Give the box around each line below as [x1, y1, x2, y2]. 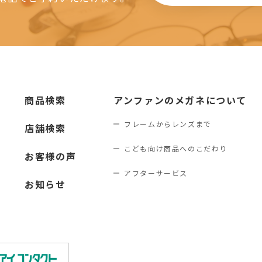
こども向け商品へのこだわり [124, 143, 227, 153]
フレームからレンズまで [124, 119, 212, 129]
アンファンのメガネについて [113, 93, 247, 107]
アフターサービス [124, 168, 188, 178]
